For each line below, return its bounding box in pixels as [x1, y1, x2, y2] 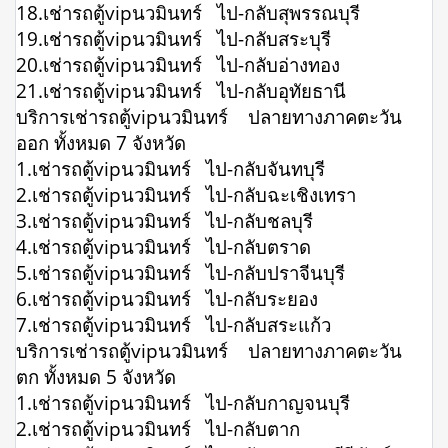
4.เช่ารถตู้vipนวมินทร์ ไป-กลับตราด [16, 233, 311, 259]
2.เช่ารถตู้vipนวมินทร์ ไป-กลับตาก [16, 415, 300, 441]
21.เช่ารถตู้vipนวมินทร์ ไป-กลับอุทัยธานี [16, 77, 346, 103]
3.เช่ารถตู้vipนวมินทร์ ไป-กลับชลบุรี [16, 207, 313, 233]
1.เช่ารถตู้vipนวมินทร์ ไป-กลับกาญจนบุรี [16, 389, 350, 415]
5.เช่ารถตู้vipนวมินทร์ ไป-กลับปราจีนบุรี [16, 259, 345, 285]
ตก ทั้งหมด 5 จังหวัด [16, 363, 176, 389]
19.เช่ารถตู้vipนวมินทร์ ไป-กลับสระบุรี [16, 25, 331, 51]
